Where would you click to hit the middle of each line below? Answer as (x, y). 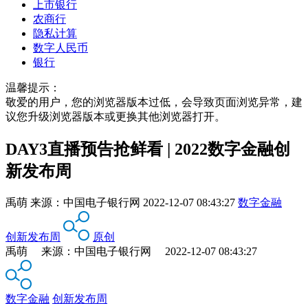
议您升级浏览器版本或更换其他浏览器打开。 (115, 116)
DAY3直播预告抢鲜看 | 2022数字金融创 (148, 149)
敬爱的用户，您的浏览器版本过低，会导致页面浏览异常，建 (154, 102)
